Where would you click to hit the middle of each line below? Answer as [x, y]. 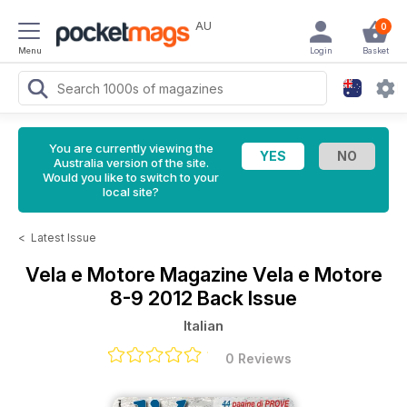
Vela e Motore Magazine [139, 274]
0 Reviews [258, 358]
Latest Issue [64, 238]
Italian [203, 326]
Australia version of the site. [131, 163]
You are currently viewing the [131, 148]
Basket [375, 50]
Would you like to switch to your [131, 177]
